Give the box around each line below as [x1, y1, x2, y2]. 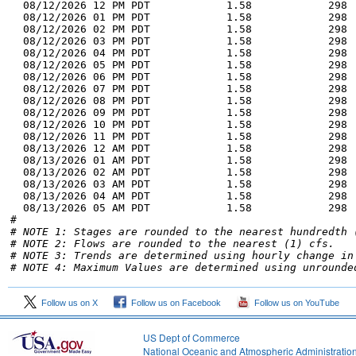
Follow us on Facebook [126, 298, 221, 308]
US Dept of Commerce [143, 331, 240, 344]
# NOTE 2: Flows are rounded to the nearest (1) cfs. [10, 238, 335, 250]
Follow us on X [37, 298, 98, 308]
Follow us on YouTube [250, 298, 339, 308]
